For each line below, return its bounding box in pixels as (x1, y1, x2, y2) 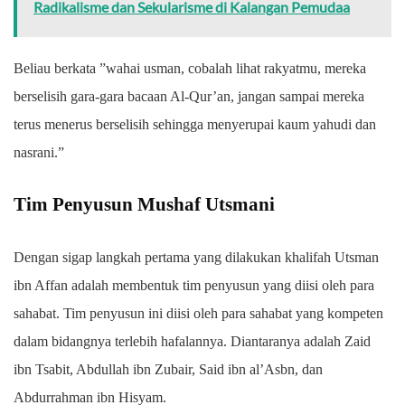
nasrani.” (14, 144, 64, 160)
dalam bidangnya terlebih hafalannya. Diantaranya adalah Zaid (14, 333, 371, 349)
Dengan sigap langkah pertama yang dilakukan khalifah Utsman (14, 249, 379, 265)
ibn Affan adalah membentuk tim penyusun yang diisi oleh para (14, 277, 374, 293)
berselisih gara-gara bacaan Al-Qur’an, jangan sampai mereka (14, 88, 364, 104)
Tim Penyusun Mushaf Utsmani (14, 193, 275, 215)
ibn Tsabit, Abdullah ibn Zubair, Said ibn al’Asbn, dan (14, 361, 323, 377)
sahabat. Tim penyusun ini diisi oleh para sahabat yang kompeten (14, 305, 383, 321)
